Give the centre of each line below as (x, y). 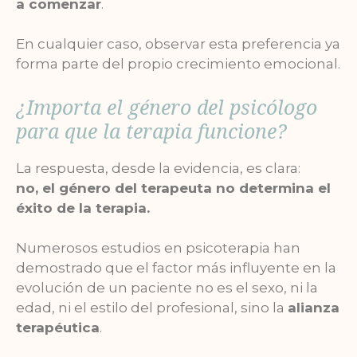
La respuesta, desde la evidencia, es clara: (158, 168)
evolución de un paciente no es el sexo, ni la (167, 288)
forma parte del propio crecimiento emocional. (178, 64)
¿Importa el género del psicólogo (167, 106)
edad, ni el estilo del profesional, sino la (152, 308)
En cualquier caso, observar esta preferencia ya (178, 44)
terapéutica (58, 328)
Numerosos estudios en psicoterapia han (158, 248)
